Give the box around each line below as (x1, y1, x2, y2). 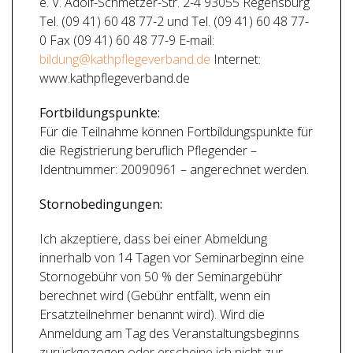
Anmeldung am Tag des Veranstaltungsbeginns (39, 325, 303, 342)
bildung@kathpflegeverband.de (39, 50, 210, 68)
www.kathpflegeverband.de (39, 69, 190, 87)
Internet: (210, 50, 261, 68)
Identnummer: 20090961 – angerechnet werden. (39, 161, 309, 178)
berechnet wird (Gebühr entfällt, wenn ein (39, 287, 270, 304)
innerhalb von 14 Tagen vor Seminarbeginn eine (39, 249, 304, 266)
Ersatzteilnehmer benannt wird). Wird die (39, 306, 265, 323)
